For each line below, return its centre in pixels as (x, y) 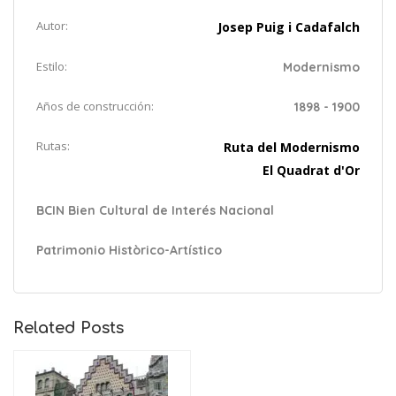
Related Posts (69, 328)
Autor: (52, 26)
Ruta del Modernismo (292, 148)
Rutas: (53, 146)
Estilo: (52, 67)
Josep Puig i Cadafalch (289, 27)
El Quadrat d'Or (311, 171)
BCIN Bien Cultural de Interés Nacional (155, 211)
